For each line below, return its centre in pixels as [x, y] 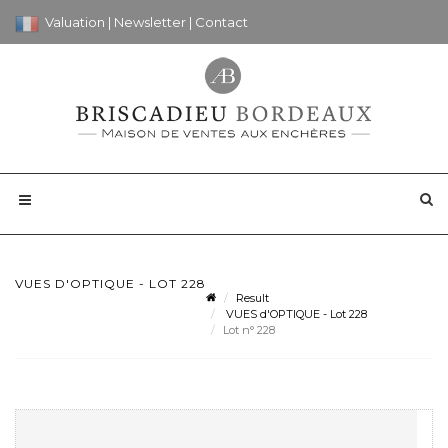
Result [252, 297]
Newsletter [151, 22]
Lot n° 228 [250, 329]
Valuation [76, 22]
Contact [221, 22]
